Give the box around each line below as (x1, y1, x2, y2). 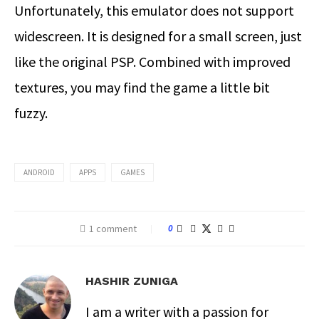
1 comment (88, 222, 137, 236)
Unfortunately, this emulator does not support (14, 1, 294, 20)
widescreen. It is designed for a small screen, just (14, 27, 302, 46)
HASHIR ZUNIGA (85, 274, 178, 288)
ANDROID (23, 167, 55, 178)
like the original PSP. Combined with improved (14, 53, 291, 71)
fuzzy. (14, 104, 48, 122)
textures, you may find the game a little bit (14, 78, 270, 97)
